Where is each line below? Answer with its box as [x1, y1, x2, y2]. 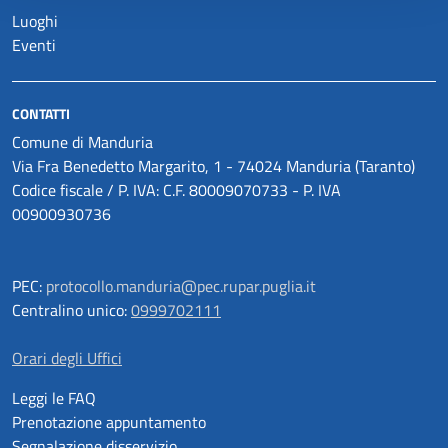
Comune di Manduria [12, 130, 153, 154]
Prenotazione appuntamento [12, 410, 206, 434]
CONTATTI [12, 103, 70, 124]
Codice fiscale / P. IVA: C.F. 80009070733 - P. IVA [12, 178, 341, 202]
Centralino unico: [12, 298, 131, 322]
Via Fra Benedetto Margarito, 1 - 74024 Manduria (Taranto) [12, 154, 415, 178]
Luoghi [12, 9, 58, 33]
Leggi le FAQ [12, 386, 96, 410]
